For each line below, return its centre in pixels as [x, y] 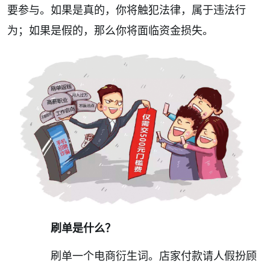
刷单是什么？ [83, 228]
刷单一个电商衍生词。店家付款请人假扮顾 [143, 255]
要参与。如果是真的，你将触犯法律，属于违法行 [127, 10]
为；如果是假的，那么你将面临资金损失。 [110, 30]
